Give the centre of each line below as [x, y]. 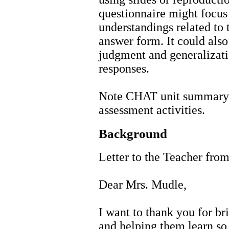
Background [133, 133]
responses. [124, 68]
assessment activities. [152, 110]
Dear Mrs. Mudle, [143, 185]
